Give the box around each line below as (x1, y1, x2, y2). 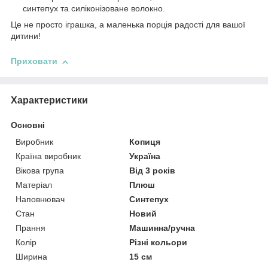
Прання (16, 223, 45, 233)
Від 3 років (129, 166, 176, 176)
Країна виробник (16, 151, 81, 162)
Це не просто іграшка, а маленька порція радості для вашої (11, 20, 245, 30)
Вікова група (16, 166, 64, 176)
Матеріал (16, 180, 52, 190)
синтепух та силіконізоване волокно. (23, 4, 165, 14)
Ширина (16, 252, 47, 262)
